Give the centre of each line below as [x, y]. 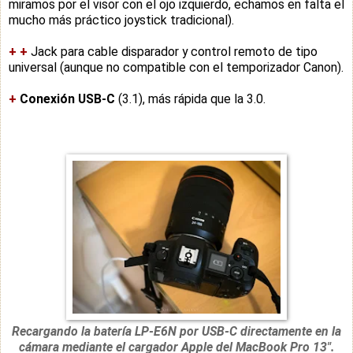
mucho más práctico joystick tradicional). [121, 20]
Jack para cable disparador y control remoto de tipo [174, 51]
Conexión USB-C [67, 98]
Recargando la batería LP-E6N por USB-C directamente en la [176, 331]
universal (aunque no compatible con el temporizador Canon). [176, 67]
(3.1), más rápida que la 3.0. [190, 98]
